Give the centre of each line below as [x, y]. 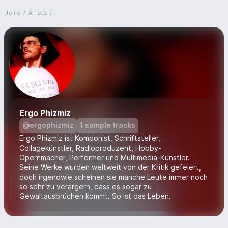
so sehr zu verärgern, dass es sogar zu [85, 187]
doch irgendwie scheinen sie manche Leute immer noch [113, 177]
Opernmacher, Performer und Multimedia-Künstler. [105, 158]
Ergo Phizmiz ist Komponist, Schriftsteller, [90, 138]
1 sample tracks [108, 125]
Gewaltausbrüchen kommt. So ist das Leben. [95, 196]
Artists [38, 13]
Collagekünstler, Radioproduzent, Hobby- [90, 148]
